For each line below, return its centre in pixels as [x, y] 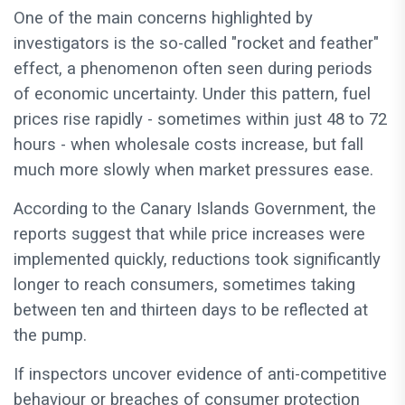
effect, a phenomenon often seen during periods [193, 69]
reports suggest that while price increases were [189, 235]
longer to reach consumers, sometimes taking [184, 285]
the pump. [50, 336]
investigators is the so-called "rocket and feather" [196, 44]
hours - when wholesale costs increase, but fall [188, 145]
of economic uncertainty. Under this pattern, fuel [192, 94]
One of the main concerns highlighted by [163, 19]
